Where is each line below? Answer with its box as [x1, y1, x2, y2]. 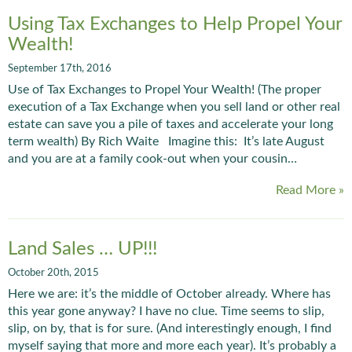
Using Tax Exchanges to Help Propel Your [8, 15, 342, 34]
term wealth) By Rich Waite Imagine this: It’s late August [8, 135, 324, 148]
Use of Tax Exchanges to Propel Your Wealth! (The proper [8, 83, 321, 96]
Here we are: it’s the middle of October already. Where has [8, 287, 331, 300]
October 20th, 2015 [8, 267, 99, 277]
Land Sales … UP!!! [8, 239, 157, 258]
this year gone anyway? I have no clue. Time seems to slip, [8, 304, 324, 317]
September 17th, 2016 [8, 64, 112, 73]
